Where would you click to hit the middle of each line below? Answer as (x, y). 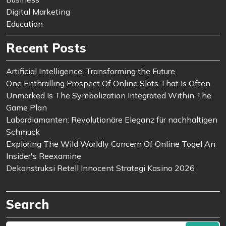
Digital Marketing (38, 11)
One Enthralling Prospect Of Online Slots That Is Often (108, 83)
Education (24, 23)
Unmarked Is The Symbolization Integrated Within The (109, 95)
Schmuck (23, 131)
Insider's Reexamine (44, 156)
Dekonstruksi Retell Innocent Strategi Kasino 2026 (100, 168)
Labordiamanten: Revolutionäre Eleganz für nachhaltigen (112, 119)
